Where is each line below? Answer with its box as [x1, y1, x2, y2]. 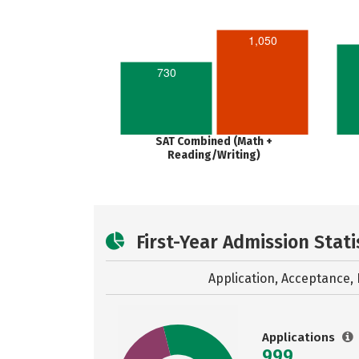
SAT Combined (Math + [155, 135, 272, 148]
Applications [262, 330, 338, 345]
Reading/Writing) [167, 148, 260, 162]
